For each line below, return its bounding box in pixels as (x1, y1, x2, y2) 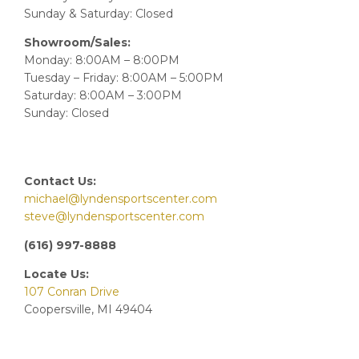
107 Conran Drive (24, 284, 119, 299)
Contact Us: (24, 173, 96, 188)
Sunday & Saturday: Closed (24, 6, 173, 22)
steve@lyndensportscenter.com (24, 208, 204, 224)
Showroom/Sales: (24, 35, 131, 50)
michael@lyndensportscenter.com (24, 191, 217, 206)
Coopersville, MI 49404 (24, 301, 152, 317)
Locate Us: (24, 266, 89, 281)
